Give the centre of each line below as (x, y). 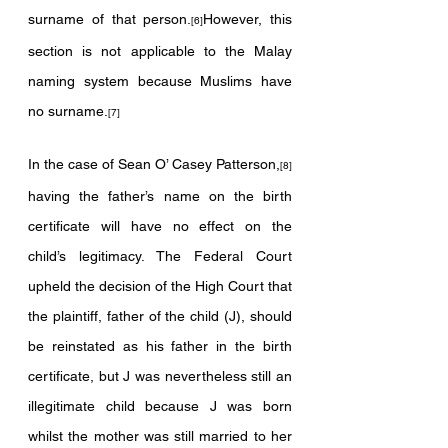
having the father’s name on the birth (160, 196)
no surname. (68, 111)
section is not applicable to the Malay (160, 51)
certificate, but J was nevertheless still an (160, 376)
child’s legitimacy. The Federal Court (160, 256)
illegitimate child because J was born (160, 406)
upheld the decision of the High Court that (160, 286)
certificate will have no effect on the (160, 226)
